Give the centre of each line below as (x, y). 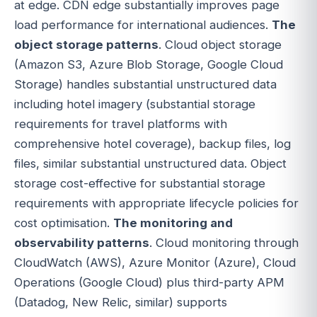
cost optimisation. (64, 223)
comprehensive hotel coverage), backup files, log (152, 144)
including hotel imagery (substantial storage (135, 104)
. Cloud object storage (220, 45)
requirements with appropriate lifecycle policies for (156, 203)
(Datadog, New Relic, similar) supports (121, 302)
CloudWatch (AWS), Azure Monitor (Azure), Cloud (155, 263)
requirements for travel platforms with (121, 124)
